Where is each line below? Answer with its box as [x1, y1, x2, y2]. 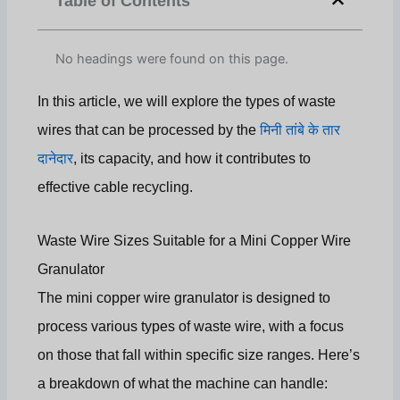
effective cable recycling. [37, 179, 194, 196]
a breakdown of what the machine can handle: [37, 376, 329, 392]
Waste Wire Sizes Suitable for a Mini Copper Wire [37, 233, 352, 249]
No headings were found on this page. [55, 51, 289, 68]
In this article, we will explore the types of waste [37, 94, 337, 110]
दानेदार [37, 151, 74, 167]
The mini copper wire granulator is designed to [37, 290, 331, 306]
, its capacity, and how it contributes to [73, 151, 312, 167]
